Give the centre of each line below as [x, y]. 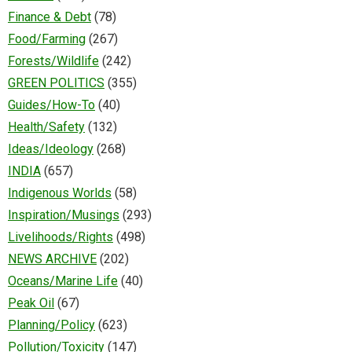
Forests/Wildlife [53, 61]
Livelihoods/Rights [60, 237]
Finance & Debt [49, 17]
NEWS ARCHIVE [52, 259]
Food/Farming [47, 39]
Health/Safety [46, 127]
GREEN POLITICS [56, 83]
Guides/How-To [51, 105]
